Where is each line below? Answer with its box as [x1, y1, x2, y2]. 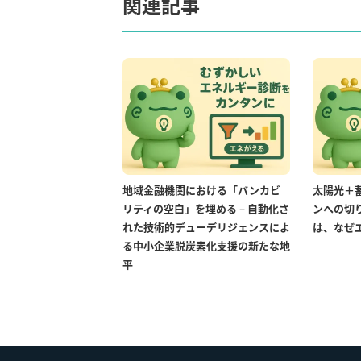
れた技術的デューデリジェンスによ [122, 218, 290, 234]
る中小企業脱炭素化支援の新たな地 [122, 237, 290, 253]
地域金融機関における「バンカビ [122, 181, 280, 197]
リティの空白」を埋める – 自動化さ [122, 200, 289, 216]
